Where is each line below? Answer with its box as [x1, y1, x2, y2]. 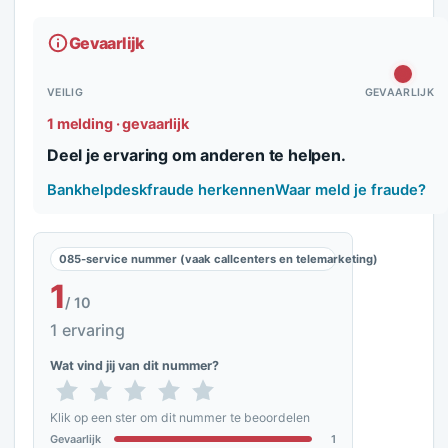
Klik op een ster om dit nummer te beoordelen [50, 410, 310, 425]
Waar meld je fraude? [275, 181, 426, 199]
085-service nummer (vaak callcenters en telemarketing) [59, 252, 378, 266]
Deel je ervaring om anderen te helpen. [47, 145, 346, 165]
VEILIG [47, 86, 83, 99]
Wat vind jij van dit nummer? [50, 358, 219, 373]
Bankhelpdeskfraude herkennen [47, 181, 275, 199]
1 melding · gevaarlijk [47, 115, 189, 132]
